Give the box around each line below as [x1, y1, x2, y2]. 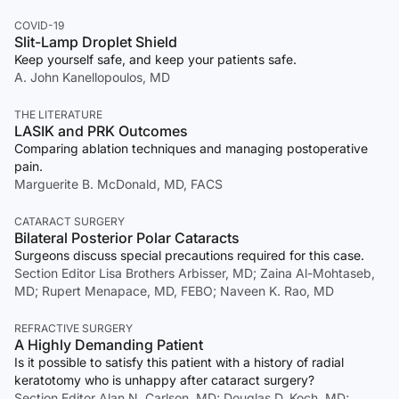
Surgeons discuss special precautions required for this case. [14, 248, 364, 264]
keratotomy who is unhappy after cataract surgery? [14, 372, 314, 388]
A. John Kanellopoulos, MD [14, 69, 170, 85]
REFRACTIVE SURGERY [14, 322, 133, 336]
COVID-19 [14, 19, 64, 33]
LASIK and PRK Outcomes [14, 122, 188, 141]
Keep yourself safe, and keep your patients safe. [14, 52, 297, 68]
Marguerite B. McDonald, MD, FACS [14, 176, 223, 192]
